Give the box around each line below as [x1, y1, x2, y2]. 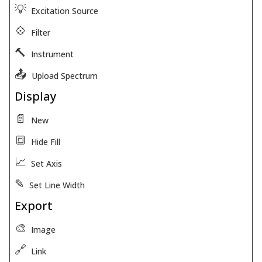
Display [15, 88, 56, 104]
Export [15, 197, 53, 213]
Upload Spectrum [32, 70, 98, 82]
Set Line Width [29, 180, 85, 191]
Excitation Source [31, 5, 98, 17]
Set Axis [31, 158, 62, 170]
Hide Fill [31, 136, 60, 148]
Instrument [31, 49, 74, 60]
